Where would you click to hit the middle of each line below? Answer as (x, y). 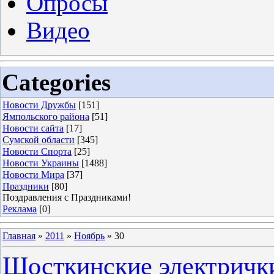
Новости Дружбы (39, 105)
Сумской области (39, 140)
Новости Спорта (37, 151)
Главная (19, 236)
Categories (56, 82)
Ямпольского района (46, 117)
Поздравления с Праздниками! (67, 197)
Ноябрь (89, 236)
